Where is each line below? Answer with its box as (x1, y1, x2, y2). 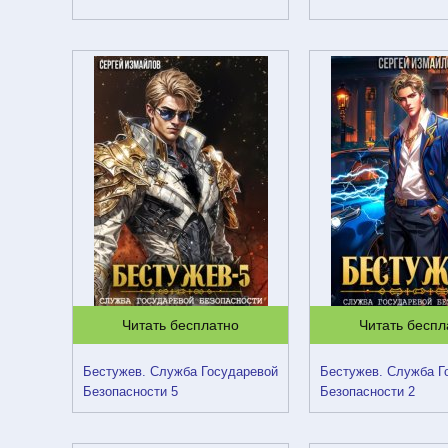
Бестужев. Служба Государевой (83, 364, 278, 379)
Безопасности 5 (83, 384, 178, 399)
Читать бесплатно (122, 317, 240, 333)
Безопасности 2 (320, 384, 416, 399)
